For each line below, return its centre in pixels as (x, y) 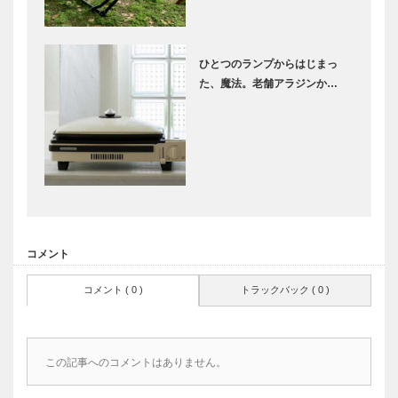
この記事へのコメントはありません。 (136, 363)
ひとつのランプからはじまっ (268, 64)
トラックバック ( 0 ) (285, 290)
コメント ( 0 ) (113, 290)
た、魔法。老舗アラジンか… (268, 84)
